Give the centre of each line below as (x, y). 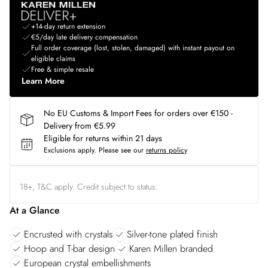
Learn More (43, 81)
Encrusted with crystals (68, 234)
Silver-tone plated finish (172, 234)
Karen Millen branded (171, 249)
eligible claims (53, 59)
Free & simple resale (63, 69)
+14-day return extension (68, 26)
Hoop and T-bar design (69, 249)
